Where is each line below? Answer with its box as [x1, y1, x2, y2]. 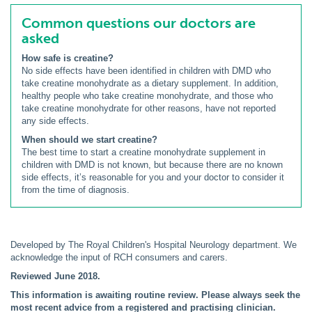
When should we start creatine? [22, 134, 157, 145]
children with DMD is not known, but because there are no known [22, 159, 283, 170]
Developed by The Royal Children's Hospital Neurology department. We [10, 240, 297, 250]
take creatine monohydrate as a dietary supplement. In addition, [22, 78, 279, 88]
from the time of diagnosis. [22, 185, 130, 195]
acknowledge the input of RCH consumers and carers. [10, 252, 228, 263]
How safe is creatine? [22, 53, 114, 63]
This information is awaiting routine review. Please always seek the [10, 290, 300, 300]
